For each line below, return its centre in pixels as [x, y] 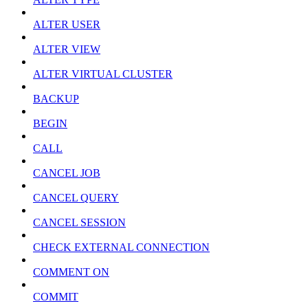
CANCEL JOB [67, 173]
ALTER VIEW [67, 49]
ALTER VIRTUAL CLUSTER [103, 74]
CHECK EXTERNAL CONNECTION [121, 247]
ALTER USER [67, 25]
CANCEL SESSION [79, 223]
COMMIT [56, 297]
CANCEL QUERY [76, 198]
